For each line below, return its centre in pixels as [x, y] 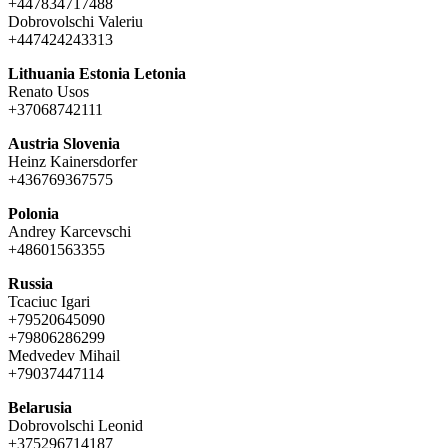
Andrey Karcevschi [69, 231]
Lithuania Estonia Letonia [97, 73]
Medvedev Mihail [64, 355]
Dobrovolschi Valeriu [75, 21]
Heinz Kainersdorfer [72, 161]
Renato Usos [48, 91]
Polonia [33, 213]
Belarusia [40, 407]
